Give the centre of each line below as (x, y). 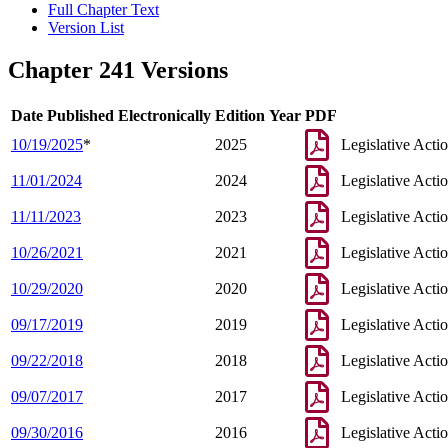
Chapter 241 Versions (118, 70)
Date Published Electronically (111, 116)
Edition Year (258, 116)
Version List (86, 28)
